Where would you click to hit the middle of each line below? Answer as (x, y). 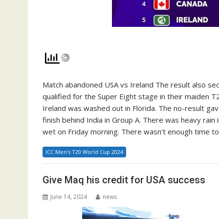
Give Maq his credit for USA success (124, 180)
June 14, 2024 (69, 197)
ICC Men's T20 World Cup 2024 (84, 152)
